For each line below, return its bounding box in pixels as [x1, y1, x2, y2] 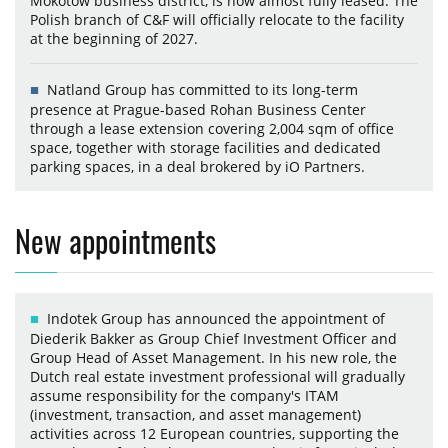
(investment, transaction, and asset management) [30, 404, 361, 424]
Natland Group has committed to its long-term [47, 79, 358, 99]
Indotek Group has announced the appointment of [47, 308, 385, 328]
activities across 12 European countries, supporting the [30, 423, 399, 443]
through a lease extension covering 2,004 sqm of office [30, 118, 394, 138]
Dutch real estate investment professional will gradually [30, 366, 405, 386]
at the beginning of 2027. [30, 28, 198, 48]
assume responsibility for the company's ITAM [30, 385, 339, 405]
